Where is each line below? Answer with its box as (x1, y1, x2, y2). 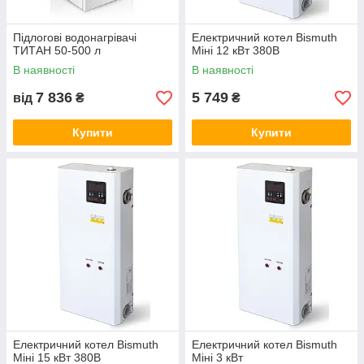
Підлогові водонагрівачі (13, 31, 136, 45)
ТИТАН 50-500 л (13, 44, 101, 58)
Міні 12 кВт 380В (192, 44, 279, 58)
